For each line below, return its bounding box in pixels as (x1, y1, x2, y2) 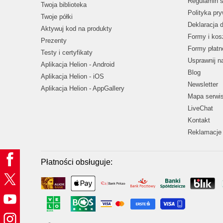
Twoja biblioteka (41, 1, 87, 9)
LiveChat (188, 105, 213, 112)
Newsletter (188, 81, 218, 89)
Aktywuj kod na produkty (41, 25, 112, 33)
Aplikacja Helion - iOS (41, 73, 104, 81)
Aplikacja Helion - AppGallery (41, 85, 124, 93)
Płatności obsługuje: (41, 158, 112, 167)
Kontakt (188, 116, 210, 124)
